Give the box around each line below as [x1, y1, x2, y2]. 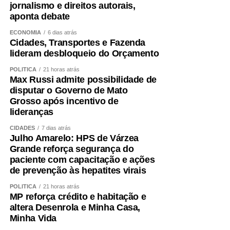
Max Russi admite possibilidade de [9, 74, 157, 85]
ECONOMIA [9, 29, 41, 36]
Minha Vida [9, 213, 57, 224]
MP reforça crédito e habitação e [9, 191, 146, 202]
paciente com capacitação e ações [9, 155, 155, 165]
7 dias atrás [41, 125, 71, 131]
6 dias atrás [47, 29, 77, 36]
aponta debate [9, 11, 70, 22]
